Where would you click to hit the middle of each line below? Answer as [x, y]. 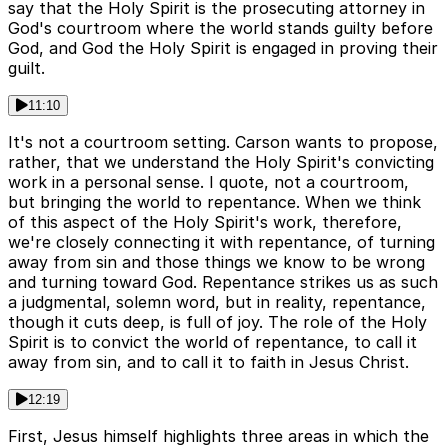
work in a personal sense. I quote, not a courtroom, [208, 182]
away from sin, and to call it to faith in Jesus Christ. [208, 362]
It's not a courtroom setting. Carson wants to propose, [223, 142]
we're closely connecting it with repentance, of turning [221, 242]
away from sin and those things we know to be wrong [216, 262]
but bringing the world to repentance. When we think [214, 202]
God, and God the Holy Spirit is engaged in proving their [223, 48]
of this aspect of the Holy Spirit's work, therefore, [205, 222]
